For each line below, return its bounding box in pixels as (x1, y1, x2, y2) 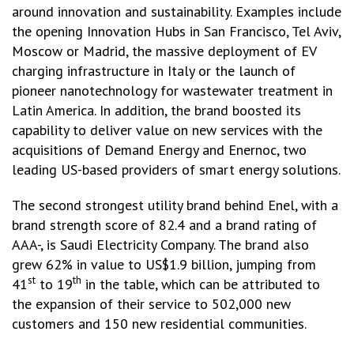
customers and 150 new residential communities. (12, 314, 307, 333)
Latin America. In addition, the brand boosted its (12, 101, 301, 119)
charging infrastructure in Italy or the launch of (12, 62, 303, 80)
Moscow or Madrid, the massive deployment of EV (12, 42, 316, 60)
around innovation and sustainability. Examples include (12, 2, 341, 21)
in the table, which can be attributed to (81, 275, 320, 293)
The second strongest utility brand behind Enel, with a (12, 196, 338, 214)
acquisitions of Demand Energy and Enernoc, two (12, 141, 307, 159)
